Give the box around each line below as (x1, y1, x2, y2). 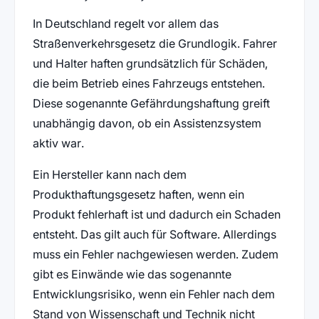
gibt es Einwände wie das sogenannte (32, 267, 231, 281)
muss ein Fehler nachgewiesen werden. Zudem (32, 247, 278, 261)
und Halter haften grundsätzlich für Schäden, (32, 56, 268, 70)
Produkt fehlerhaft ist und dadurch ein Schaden (32, 207, 281, 221)
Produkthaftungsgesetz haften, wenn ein (32, 187, 244, 202)
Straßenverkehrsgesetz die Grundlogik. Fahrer (32, 36, 277, 51)
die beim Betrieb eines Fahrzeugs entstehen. (32, 76, 265, 90)
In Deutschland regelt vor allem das (32, 16, 219, 31)
